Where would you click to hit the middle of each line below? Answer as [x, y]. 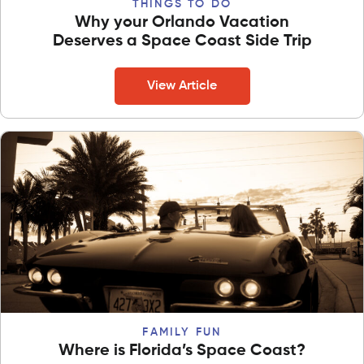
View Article [182, 86]
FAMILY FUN [182, 332]
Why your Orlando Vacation [182, 22]
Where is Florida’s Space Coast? [182, 351]
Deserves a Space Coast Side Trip [182, 41]
